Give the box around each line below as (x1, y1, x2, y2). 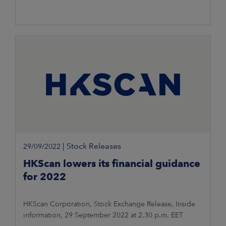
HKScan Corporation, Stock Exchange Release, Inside (23, 200, 195, 208)
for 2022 (23, 171, 66, 183)
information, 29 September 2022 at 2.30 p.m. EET (23, 211, 183, 219)
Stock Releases (67, 141, 121, 151)
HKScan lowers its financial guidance (23, 157, 200, 170)
